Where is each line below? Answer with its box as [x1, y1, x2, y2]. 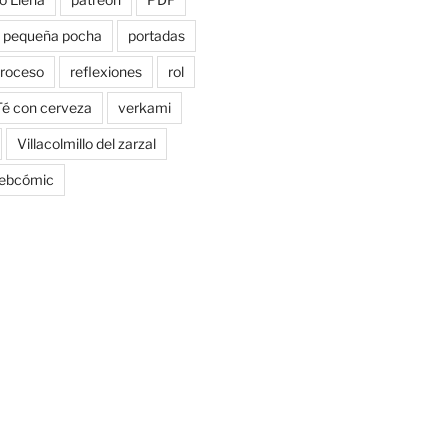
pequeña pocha [2, 27, 102, 45]
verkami [117, 99, 171, 117]
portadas [127, 27, 185, 45]
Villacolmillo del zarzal [16, 135, 156, 153]
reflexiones [69, 63, 142, 81]
